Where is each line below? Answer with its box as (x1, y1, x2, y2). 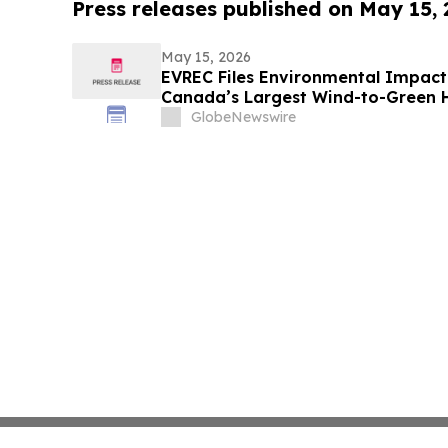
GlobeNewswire (190, 108, 296, 127)
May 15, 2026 (160, 48, 251, 67)
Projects (160, 107, 227, 128)
